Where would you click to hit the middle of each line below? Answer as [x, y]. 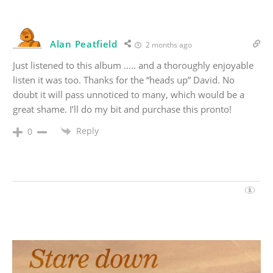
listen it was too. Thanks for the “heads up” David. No [124, 80]
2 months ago [168, 44]
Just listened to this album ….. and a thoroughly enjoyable [133, 65]
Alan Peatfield [84, 44]
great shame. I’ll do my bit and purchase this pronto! [122, 109]
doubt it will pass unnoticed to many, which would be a [129, 94]
